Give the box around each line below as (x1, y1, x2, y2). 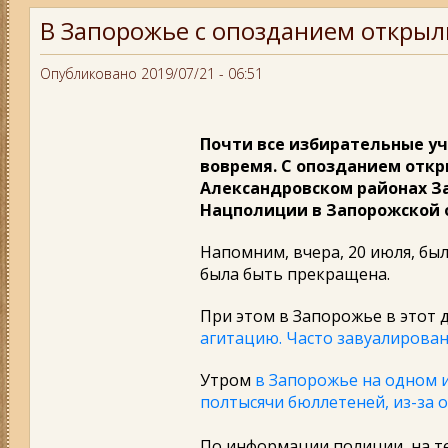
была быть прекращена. (200, 263, 390, 285)
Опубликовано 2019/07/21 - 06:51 (40, 64, 263, 83)
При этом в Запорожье (200, 305, 386, 327)
